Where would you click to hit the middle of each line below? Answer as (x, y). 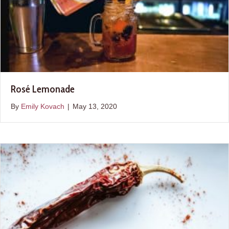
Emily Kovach (43, 107)
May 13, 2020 (95, 107)
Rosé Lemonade (43, 89)
